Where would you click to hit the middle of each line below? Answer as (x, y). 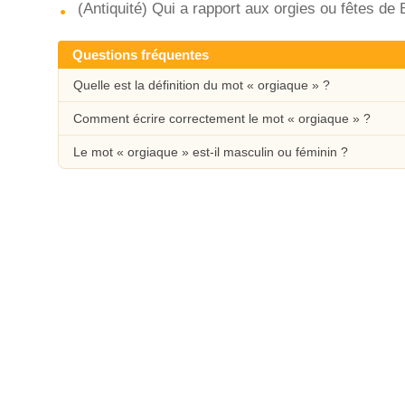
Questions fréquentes (141, 55)
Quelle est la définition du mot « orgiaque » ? (202, 85)
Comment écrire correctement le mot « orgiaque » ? (222, 118)
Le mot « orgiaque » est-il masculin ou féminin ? (211, 152)
